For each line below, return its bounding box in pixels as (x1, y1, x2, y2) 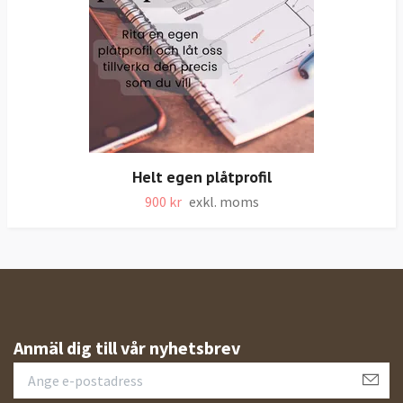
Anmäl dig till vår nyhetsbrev (13, 336, 240, 359)
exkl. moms (188, 192, 259, 210)
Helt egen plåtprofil (131, 166, 272, 187)
